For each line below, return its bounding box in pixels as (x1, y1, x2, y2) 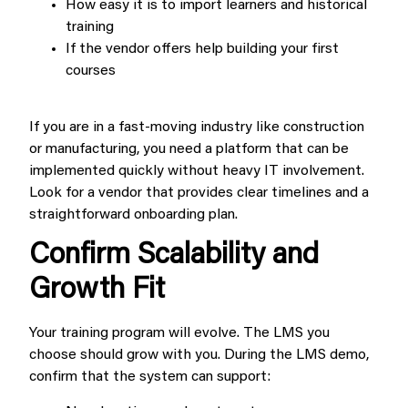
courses (66, 63, 116, 78)
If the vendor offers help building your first (66, 41, 339, 56)
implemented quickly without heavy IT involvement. (29, 164, 364, 179)
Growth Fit (29, 276, 165, 306)
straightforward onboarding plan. (29, 208, 238, 223)
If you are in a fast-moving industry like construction (29, 120, 364, 136)
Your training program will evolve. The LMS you (29, 326, 330, 342)
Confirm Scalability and (29, 241, 319, 271)
